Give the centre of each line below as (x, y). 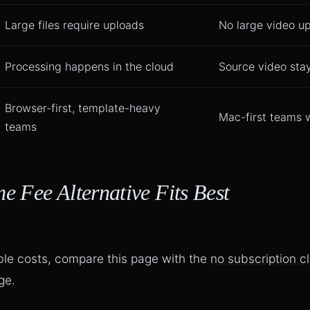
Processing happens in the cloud (89, 67)
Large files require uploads (74, 25)
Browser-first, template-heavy (83, 108)
